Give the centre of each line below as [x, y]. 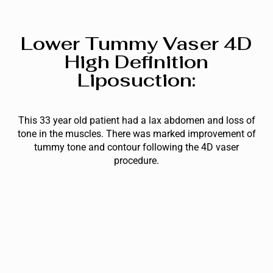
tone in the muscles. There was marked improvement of [136, 134]
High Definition [136, 62]
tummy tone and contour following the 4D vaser [136, 147]
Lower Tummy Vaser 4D [136, 44]
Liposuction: [136, 80]
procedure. [136, 161]
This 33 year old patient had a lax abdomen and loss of [136, 121]
